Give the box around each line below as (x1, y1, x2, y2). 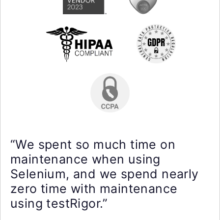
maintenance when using (10, 152, 161, 166)
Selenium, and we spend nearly (10, 166, 199, 181)
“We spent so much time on (10, 137, 175, 152)
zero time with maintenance (10, 181, 178, 196)
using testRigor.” (10, 196, 108, 211)
